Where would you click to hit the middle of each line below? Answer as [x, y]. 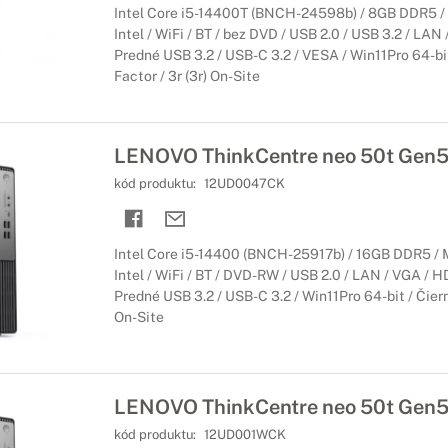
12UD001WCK [244, 434]
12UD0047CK [244, 183]
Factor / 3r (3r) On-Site [186, 76]
